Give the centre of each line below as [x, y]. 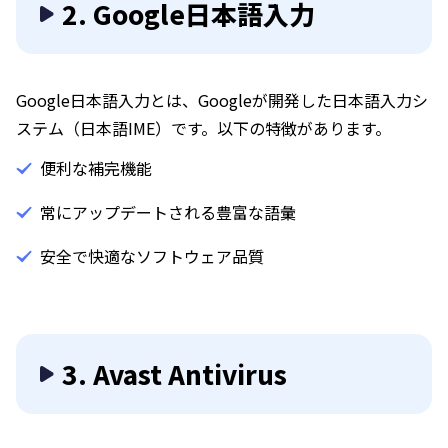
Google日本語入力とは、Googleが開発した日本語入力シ [222, 100]
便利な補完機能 [96, 168]
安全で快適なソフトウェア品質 [152, 256]
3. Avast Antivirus [174, 373]
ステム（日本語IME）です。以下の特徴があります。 [203, 128]
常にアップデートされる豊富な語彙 [168, 212]
